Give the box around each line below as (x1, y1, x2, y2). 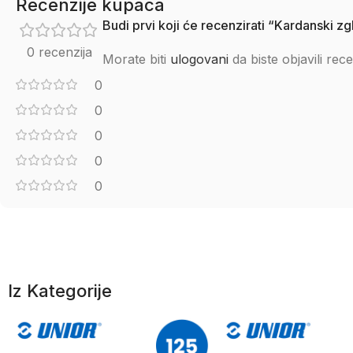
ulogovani (170, 51, 229, 67)
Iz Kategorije (8, 281, 112, 301)
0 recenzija (26, 44, 92, 60)
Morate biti (102, 51, 170, 67)
